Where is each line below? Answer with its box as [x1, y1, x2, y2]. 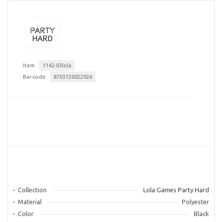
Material [18, 198, 42, 205]
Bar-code [23, 74, 46, 80]
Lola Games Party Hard [143, 186, 209, 193]
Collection [18, 186, 47, 193]
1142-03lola [43, 62, 71, 68]
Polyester [182, 198, 209, 205]
